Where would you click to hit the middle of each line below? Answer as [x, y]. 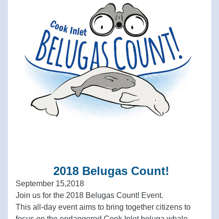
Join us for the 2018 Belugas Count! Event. [91, 195]
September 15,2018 [50, 184]
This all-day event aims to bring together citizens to [103, 207]
